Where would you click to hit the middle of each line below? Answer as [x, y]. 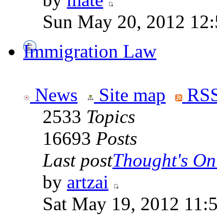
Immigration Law [90, 51]
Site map [130, 95]
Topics [111, 117]
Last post [77, 160]
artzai [88, 182]
